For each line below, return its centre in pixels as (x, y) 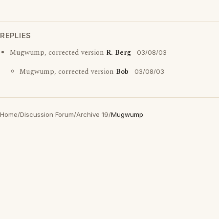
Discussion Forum (47, 114)
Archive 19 (92, 114)
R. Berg (119, 53)
